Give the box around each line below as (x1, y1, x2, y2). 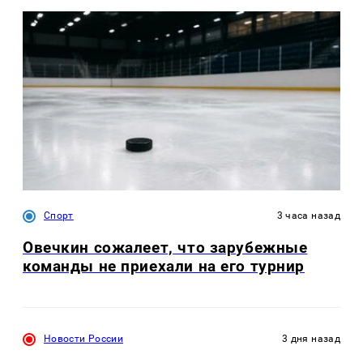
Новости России (44, 333, 124, 345)
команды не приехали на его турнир (23, 256, 305, 275)
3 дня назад (282, 333, 340, 345)
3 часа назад (276, 209, 340, 221)
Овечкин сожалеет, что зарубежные (23, 237, 308, 257)
